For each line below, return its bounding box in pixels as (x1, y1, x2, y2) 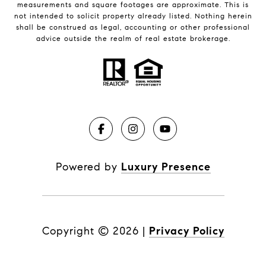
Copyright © (42, 224, 109, 238)
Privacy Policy (148, 224, 224, 238)
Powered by (55, 160, 121, 174)
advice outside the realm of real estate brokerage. (36, 34, 230, 43)
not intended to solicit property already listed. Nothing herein (14, 11, 252, 21)
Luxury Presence (121, 160, 211, 174)
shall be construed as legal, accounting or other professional (16, 23, 250, 32)
